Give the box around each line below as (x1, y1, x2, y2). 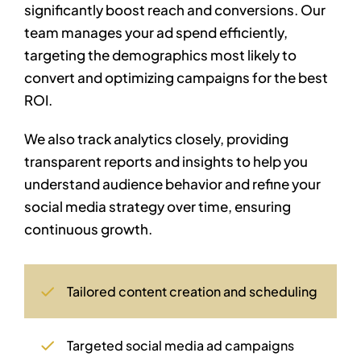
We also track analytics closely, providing (24, 130, 288, 148)
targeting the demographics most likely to (24, 46, 297, 64)
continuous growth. (24, 220, 152, 239)
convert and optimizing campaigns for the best (24, 68, 328, 87)
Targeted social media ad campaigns (67, 337, 295, 355)
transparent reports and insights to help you (24, 152, 308, 171)
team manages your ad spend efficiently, (24, 23, 288, 42)
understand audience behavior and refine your (24, 175, 321, 193)
